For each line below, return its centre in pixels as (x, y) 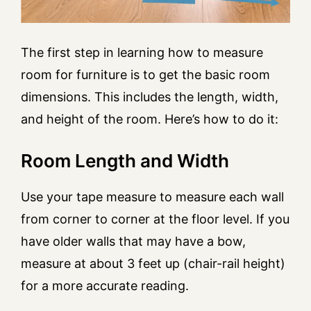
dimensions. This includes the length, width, (150, 96)
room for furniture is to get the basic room (145, 74)
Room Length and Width (125, 160)
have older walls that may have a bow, (133, 241)
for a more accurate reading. (105, 285)
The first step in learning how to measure (142, 52)
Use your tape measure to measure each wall (152, 196)
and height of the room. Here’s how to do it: (150, 119)
